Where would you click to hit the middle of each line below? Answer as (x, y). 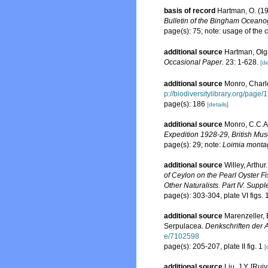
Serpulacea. (185, 226)
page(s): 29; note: (193, 144)
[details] (218, 104)
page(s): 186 (185, 104)
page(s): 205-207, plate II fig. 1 (214, 246)
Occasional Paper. (194, 63)
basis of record (190, 11)
